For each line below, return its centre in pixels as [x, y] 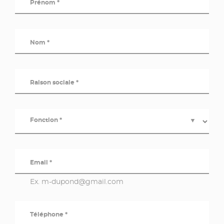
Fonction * [46, 120]
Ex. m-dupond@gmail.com [77, 182]
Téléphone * [49, 214]
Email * [41, 162]
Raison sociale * [54, 82]
